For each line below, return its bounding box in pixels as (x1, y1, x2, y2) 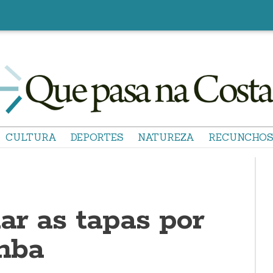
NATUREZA (138, 131, 194, 143)
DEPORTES (71, 131, 124, 143)
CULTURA (5, 131, 57, 143)
